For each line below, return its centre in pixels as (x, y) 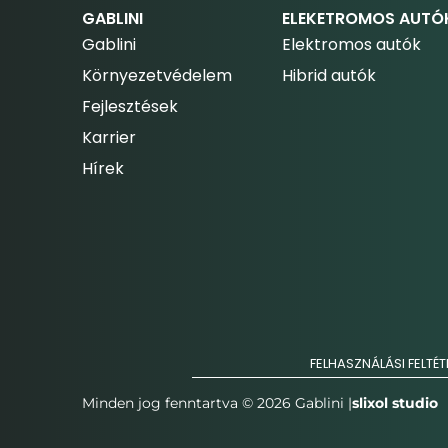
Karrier (109, 138)
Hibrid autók (329, 76)
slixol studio (395, 403)
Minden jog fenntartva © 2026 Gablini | (217, 403)
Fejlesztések (130, 107)
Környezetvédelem (157, 76)
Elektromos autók (351, 45)
